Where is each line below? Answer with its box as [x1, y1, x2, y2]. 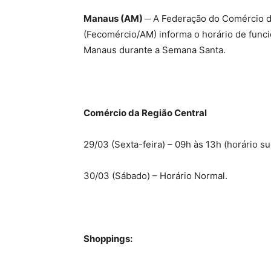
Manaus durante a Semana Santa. [83, 44, 226, 56]
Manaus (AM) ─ [83, 13, 153, 24]
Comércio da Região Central [83, 107, 207, 119]
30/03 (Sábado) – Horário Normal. [83, 170, 227, 181]
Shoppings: [83, 233, 132, 244]
